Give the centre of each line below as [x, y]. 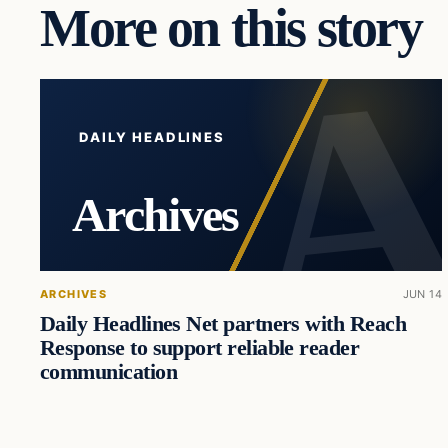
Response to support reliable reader [200, 347]
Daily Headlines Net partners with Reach [223, 323]
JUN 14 [422, 293]
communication [109, 371]
